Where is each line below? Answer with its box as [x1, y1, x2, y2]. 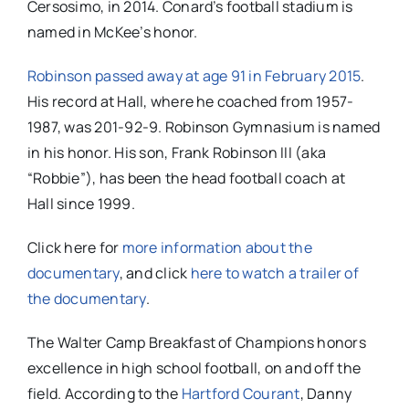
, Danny [299, 383, 352, 404]
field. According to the [26, 383, 182, 404]
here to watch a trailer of [190, 263, 359, 284]
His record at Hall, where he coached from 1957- [26, 91, 354, 112]
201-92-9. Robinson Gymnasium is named [94, 117, 381, 138]
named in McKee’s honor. [26, 22, 198, 43]
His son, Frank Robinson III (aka [114, 142, 327, 163]
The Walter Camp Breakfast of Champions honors [26, 332, 366, 353]
